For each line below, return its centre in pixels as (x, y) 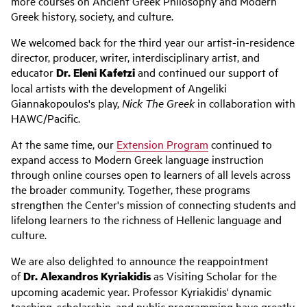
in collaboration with (245, 103)
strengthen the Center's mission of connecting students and (153, 204)
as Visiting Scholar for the (214, 275)
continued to (240, 144)
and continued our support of (207, 72)
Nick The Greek (158, 103)
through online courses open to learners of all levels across (151, 174)
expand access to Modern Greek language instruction (137, 159)
